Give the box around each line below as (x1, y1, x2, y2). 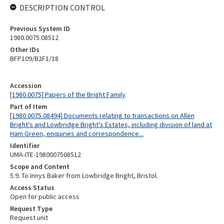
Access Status (10, 183, 54, 192)
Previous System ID (10, 24, 70, 33)
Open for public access (10, 192, 79, 201)
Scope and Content (10, 162, 69, 171)
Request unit (10, 213, 48, 222)
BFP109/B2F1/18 (10, 54, 58, 63)
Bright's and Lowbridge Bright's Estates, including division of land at (10, 120, 212, 129)
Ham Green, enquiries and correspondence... (10, 129, 143, 138)
